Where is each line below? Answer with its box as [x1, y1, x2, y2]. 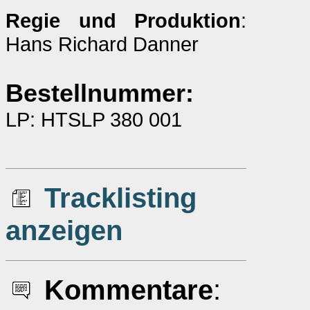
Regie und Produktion [6, 9, 241, 32]
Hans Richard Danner [6, 33, 199, 55]
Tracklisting [44, 182, 197, 214]
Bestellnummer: [6, 80, 194, 107]
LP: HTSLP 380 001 [6, 108, 182, 131]
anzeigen [6, 215, 122, 246]
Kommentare [44, 274, 213, 306]
